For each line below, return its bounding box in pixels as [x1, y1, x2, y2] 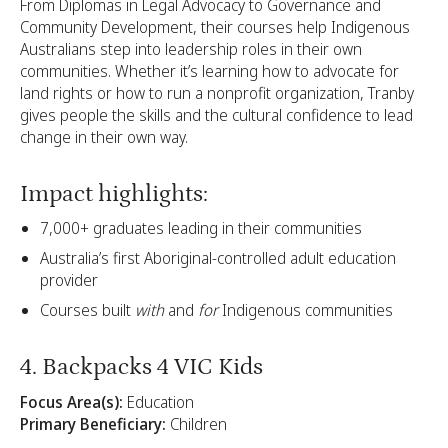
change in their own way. [20, 125, 188, 148]
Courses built [40, 299, 135, 322]
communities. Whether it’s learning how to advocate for [20, 59, 399, 82]
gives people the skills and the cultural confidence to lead [20, 103, 413, 126]
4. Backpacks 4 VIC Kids [20, 353, 263, 381]
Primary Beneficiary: [20, 412, 166, 435]
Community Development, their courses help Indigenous [20, 15, 410, 38]
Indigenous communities [218, 299, 393, 322]
